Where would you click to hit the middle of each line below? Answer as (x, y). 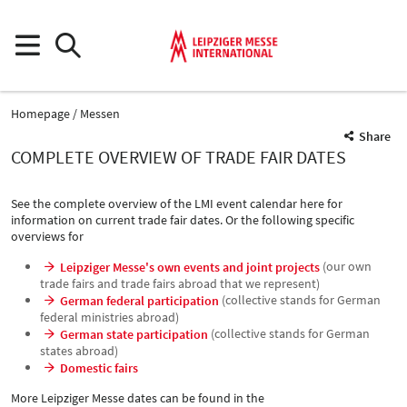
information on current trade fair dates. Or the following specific (183, 220)
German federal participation (139, 301)
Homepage (40, 113)
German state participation (134, 334)
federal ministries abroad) (109, 317)
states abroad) (79, 351)
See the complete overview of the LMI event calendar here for (177, 203)
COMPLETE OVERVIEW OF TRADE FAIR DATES (179, 157)
